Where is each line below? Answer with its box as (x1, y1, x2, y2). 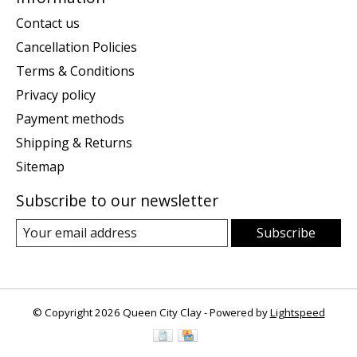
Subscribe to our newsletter (16, 189, 218, 211)
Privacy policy (16, 85, 96, 104)
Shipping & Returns (16, 133, 132, 151)
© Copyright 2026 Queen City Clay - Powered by (32, 304, 270, 320)
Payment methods (16, 109, 124, 127)
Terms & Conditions (16, 61, 135, 80)
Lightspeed (269, 304, 325, 320)
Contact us (16, 14, 80, 32)
